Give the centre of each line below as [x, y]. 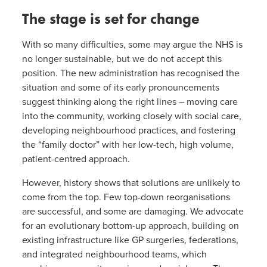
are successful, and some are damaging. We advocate [133, 212]
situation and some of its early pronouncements [120, 88]
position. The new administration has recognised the [131, 74]
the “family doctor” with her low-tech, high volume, [128, 145]
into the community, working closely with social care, [131, 117]
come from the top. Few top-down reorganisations [126, 198]
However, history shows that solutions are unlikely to [131, 183]
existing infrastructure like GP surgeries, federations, [130, 240]
